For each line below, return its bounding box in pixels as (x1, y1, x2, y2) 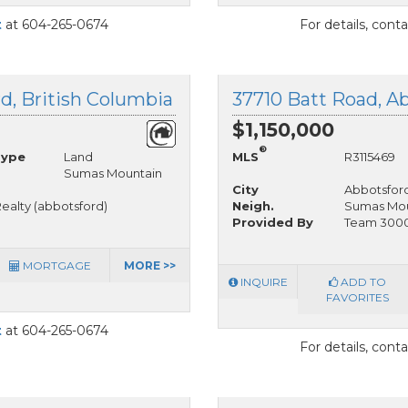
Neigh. (232, 199, 274, 214)
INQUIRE (237, 274, 288, 289)
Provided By (232, 215, 313, 230)
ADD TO (337, 274, 386, 289)
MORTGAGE (19, 258, 91, 272)
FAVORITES (325, 290, 389, 304)
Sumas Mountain (63, 166, 162, 181)
